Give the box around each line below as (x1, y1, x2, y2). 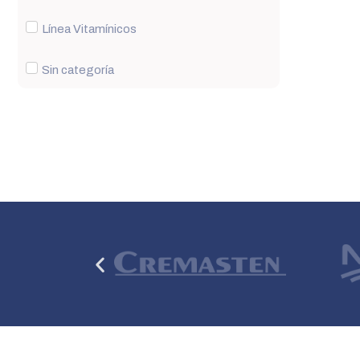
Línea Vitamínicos (42, 22, 137, 35)
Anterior (89, 252, 163, 275)
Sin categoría (42, 63, 114, 76)
